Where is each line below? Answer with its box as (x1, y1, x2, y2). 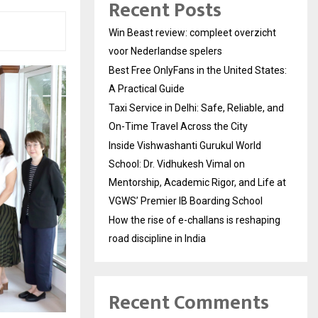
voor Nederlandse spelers (109, 45, 222, 57)
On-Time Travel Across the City (109, 121, 248, 132)
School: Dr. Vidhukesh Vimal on (109, 158, 245, 170)
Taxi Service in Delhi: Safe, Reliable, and (109, 102, 284, 114)
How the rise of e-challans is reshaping (109, 214, 280, 226)
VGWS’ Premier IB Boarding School (109, 195, 263, 207)
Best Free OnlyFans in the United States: (109, 65, 287, 76)
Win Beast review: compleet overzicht (109, 27, 276, 38)
